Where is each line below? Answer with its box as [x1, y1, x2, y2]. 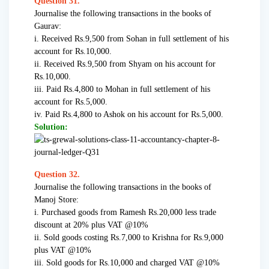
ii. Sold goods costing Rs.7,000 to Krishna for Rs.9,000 [34, 233, 223, 243]
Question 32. [34, 170, 80, 180]
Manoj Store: [34, 195, 79, 205]
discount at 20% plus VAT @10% [34, 220, 148, 230]
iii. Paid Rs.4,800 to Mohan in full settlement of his [34, 85, 210, 94]
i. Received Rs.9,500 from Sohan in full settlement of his [34, 34, 229, 44]
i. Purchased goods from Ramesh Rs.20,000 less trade [34, 208, 216, 217]
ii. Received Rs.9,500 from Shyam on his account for [34, 59, 216, 69]
